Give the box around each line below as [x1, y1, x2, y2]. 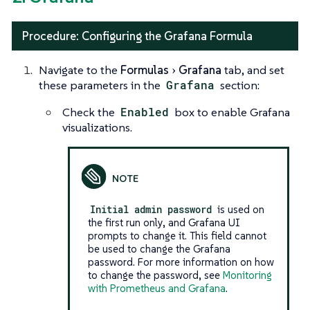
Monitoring [222, 268, 272, 282]
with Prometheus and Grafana [87, 281, 226, 295]
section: [217, 77, 260, 93]
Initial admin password [90, 202, 212, 216]
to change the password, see [87, 268, 223, 282]
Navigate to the [39, 62, 120, 77]
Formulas [120, 62, 169, 77]
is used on [214, 202, 264, 216]
